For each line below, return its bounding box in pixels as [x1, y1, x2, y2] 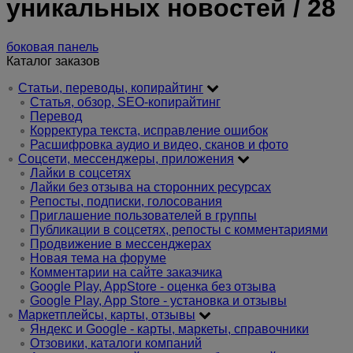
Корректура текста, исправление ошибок [30, 123, 268, 137]
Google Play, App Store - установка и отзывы [30, 293, 287, 307]
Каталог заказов [6, 54, 100, 68]
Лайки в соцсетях [30, 165, 131, 180]
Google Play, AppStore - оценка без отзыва [30, 279, 276, 293]
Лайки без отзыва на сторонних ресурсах [30, 180, 271, 194]
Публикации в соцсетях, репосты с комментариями [30, 222, 328, 236]
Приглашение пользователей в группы [30, 208, 257, 222]
